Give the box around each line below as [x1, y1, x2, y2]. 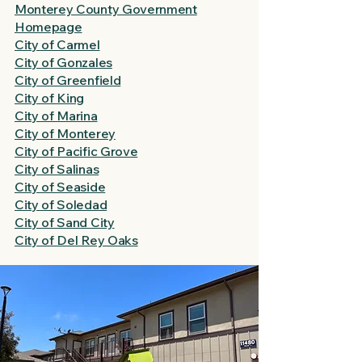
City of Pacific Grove [15, 143, 138, 159]
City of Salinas [15, 161, 99, 177]
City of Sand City [15, 214, 115, 230]
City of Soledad [15, 196, 107, 213]
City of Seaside [15, 179, 106, 195]
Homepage [15, 19, 82, 35]
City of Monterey [15, 125, 116, 141]
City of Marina [15, 107, 98, 124]
